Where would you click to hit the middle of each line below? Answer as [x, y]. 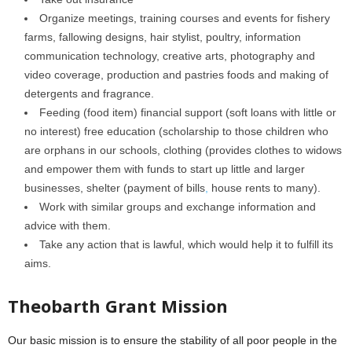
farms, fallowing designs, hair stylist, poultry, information [163, 37]
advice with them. [68, 225]
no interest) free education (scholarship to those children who [176, 131]
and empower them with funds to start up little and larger [165, 169]
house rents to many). [264, 188]
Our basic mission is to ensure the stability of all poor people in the [172, 340]
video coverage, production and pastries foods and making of [176, 75]
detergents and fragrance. [89, 93]
